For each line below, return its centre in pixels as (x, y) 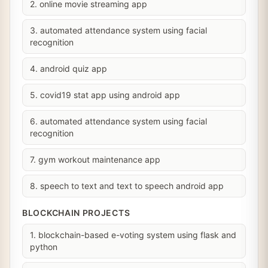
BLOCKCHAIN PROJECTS (76, 213)
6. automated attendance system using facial (118, 121)
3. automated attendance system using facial (118, 30)
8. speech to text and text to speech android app (127, 186)
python (44, 247)
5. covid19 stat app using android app (105, 95)
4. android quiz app (68, 68)
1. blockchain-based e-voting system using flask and (133, 235)
